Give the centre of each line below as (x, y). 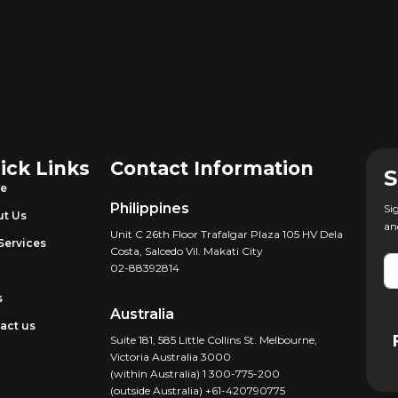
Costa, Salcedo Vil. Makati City (186, 251)
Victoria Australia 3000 (173, 357)
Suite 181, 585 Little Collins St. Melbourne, (213, 340)
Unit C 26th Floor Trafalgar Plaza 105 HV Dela (226, 234)
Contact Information (211, 168)
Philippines (149, 208)
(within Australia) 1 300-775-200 (199, 374)
